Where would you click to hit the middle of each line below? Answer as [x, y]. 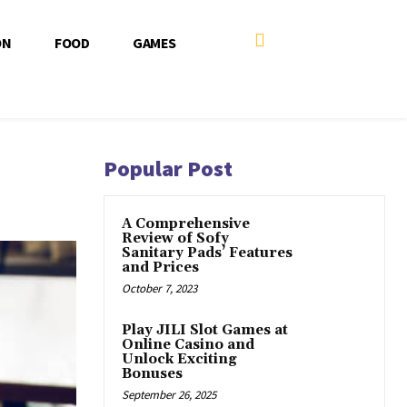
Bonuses [152, 374]
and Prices [160, 268]
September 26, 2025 [169, 395]
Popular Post [168, 169]
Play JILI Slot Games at [205, 330]
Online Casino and [188, 345]
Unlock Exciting [179, 359]
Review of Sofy [175, 238]
